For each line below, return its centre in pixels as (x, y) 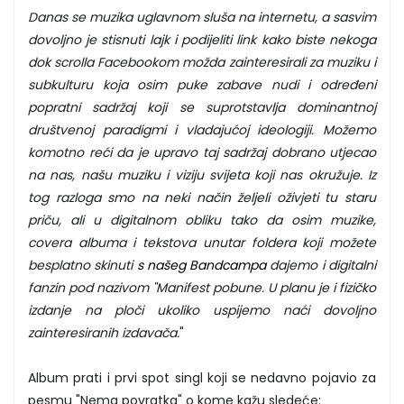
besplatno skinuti (83, 265)
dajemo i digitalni (321, 265)
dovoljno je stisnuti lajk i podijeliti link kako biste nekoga (202, 39)
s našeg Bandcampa (202, 265)
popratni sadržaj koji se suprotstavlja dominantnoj (202, 107)
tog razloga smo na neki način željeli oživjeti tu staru (202, 197)
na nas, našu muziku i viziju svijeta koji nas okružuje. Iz (202, 174)
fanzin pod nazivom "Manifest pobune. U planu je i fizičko (202, 287)
